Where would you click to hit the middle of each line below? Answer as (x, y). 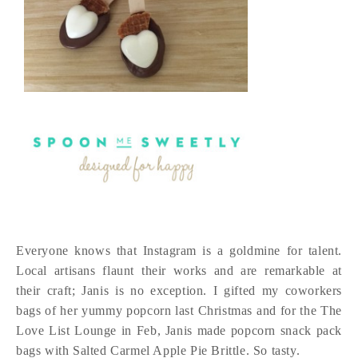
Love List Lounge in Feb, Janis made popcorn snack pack (179, 331)
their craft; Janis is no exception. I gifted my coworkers (179, 291)
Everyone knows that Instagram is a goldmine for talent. (179, 251)
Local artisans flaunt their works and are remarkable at (179, 271)
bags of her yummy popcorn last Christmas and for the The (179, 311)
